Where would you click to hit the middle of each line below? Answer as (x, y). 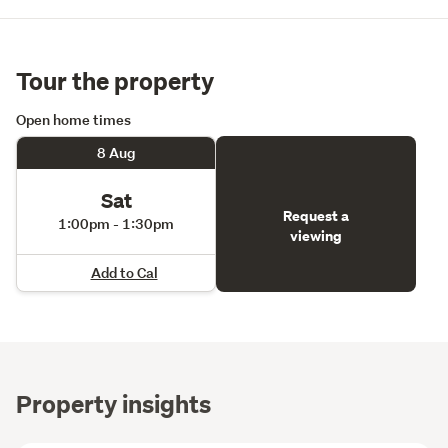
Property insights (113, 402)
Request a (316, 215)
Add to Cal (124, 272)
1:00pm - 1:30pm (116, 224)
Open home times (73, 119)
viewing (316, 235)
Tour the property (115, 79)
